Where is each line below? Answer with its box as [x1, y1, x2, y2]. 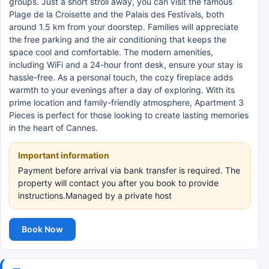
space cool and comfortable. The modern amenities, [9, 47, 213, 57]
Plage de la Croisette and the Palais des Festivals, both [9, 9, 224, 19]
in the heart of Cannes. [9, 122, 98, 133]
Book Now [22, 224, 63, 234]
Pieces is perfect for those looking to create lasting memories [9, 110, 249, 120]
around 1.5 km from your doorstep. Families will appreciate [9, 22, 238, 32]
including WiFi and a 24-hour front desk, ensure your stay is [9, 59, 243, 70]
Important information [18, 150, 109, 160]
